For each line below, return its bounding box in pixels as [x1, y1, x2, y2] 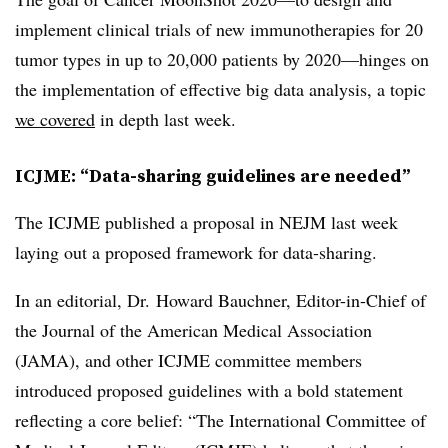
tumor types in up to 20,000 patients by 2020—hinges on [15, 47, 429, 71]
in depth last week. [95, 107, 242, 131]
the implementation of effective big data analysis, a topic [15, 77, 426, 101]
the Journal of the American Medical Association [15, 318, 372, 342]
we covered [15, 107, 95, 131]
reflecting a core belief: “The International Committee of [15, 408, 426, 432]
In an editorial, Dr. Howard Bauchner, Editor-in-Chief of [15, 288, 426, 312]
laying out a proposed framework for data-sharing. [15, 240, 377, 264]
